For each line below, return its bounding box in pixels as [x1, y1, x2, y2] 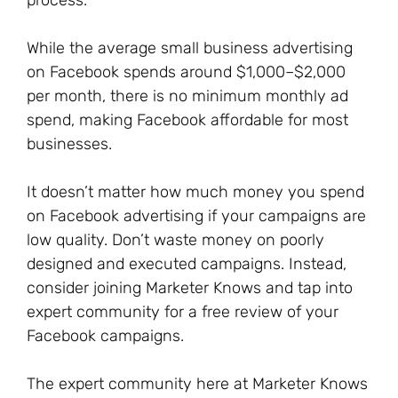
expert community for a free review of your [27, 302, 338, 322]
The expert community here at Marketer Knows [27, 374, 368, 394]
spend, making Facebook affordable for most [27, 110, 348, 130]
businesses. [27, 134, 112, 154]
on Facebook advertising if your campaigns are [27, 206, 366, 226]
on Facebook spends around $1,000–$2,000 [27, 62, 346, 82]
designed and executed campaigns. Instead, [27, 254, 346, 274]
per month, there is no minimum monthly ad [27, 86, 348, 106]
